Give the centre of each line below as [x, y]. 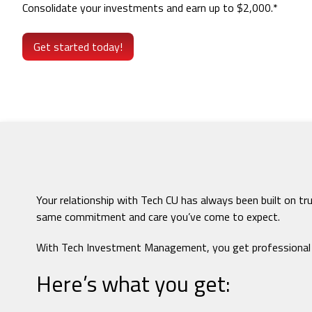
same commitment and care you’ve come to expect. [158, 216]
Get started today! [78, 47]
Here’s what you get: [133, 283]
